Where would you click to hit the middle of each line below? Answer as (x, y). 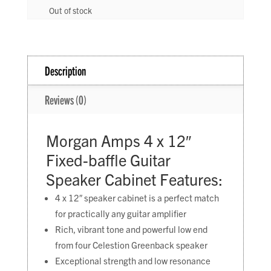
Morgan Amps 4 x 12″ (118, 140)
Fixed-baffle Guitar (108, 159)
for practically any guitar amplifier (120, 213)
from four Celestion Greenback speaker (131, 245)
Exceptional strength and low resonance (132, 260)
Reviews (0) (65, 100)
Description (65, 70)
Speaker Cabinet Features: (134, 179)
